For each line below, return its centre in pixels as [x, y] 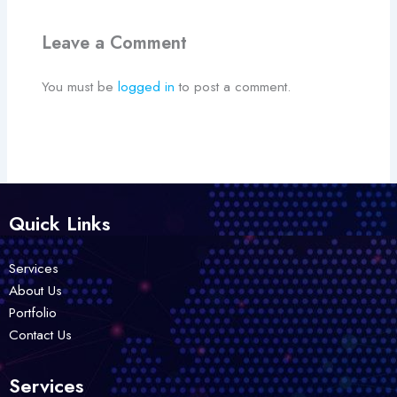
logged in [147, 86]
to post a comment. [234, 86]
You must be [80, 86]
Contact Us [40, 335]
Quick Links [59, 223]
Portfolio [33, 313]
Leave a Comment [115, 43]
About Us [35, 291]
